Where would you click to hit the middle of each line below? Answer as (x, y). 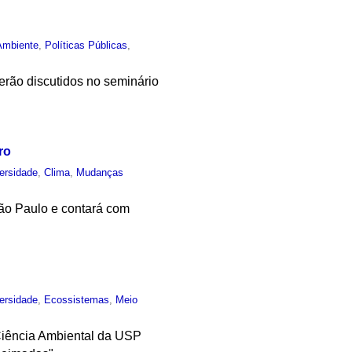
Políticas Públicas (86, 46)
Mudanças (100, 172)
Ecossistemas (77, 299)
